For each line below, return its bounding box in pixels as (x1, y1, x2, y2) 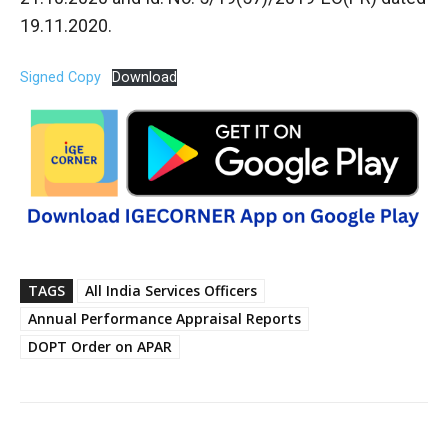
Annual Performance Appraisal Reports (28, 308, 301, 328)
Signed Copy (20, 68, 101, 86)
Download (111, 68, 177, 86)
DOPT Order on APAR (28, 336, 172, 356)
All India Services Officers (85, 280, 257, 300)
